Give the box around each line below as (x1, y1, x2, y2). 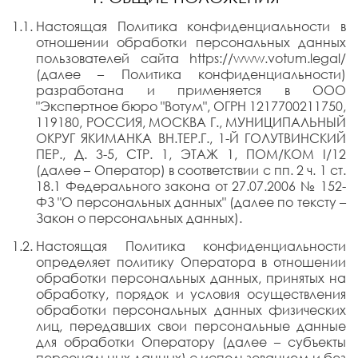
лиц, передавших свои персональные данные (36, 318, 346, 334)
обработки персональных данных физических (36, 302, 346, 318)
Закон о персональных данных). (36, 210, 242, 226)
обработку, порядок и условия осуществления (36, 286, 346, 302)
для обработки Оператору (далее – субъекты (36, 334, 346, 350)
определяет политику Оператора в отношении (36, 254, 346, 270)
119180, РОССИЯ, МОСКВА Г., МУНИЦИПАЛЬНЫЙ (36, 114, 346, 130)
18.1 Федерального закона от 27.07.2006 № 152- (36, 178, 346, 194)
